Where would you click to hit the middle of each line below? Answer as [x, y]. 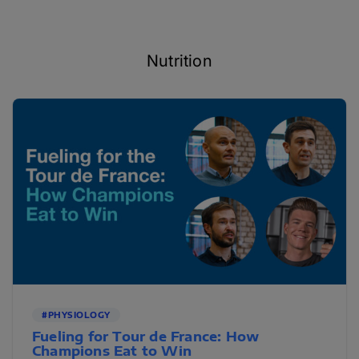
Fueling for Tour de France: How [146, 337]
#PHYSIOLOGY [76, 315]
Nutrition [179, 61]
